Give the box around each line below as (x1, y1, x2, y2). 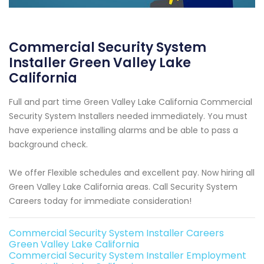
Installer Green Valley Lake (9, 54, 191, 72)
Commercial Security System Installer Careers (9, 226, 224, 240)
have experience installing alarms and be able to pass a (9, 124, 238, 137)
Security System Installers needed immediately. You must (9, 110, 247, 123)
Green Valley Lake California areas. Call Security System (9, 181, 237, 193)
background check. (9, 138, 88, 151)
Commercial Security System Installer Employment (9, 249, 246, 263)
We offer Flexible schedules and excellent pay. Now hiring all (9, 167, 255, 179)
